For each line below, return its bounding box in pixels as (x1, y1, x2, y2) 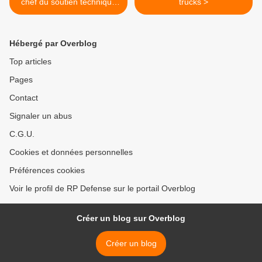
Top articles (9, 57, 51, 67)
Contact (9, 93, 38, 103)
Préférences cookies (9, 166, 85, 175)
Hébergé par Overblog (9, 39, 97, 49)
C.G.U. (9, 129, 35, 139)
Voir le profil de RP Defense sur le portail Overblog (9, 184, 195, 194)
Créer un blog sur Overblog (77, 213, 185, 223)
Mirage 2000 (45, 8, 92, 18)
